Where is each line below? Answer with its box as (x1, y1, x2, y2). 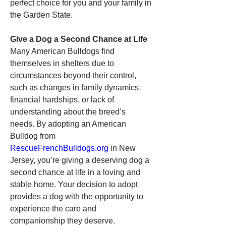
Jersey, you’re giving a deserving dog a (10, 156, 149, 164)
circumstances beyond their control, (10, 71, 136, 80)
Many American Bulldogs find (10, 47, 115, 55)
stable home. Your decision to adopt (10, 180, 138, 189)
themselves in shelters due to (10, 59, 114, 68)
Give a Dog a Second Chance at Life (10, 35, 147, 43)
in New (108, 144, 136, 152)
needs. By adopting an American (10, 120, 126, 128)
